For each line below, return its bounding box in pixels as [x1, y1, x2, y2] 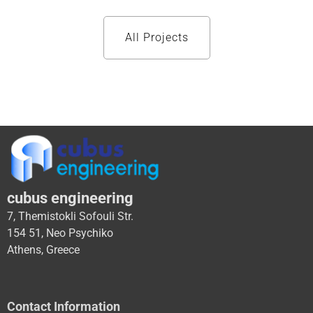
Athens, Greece [7, 242, 80, 256]
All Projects [124, 31, 189, 45]
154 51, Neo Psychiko [7, 226, 113, 240]
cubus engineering [7, 189, 133, 207]
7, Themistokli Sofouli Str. [7, 209, 133, 223]
